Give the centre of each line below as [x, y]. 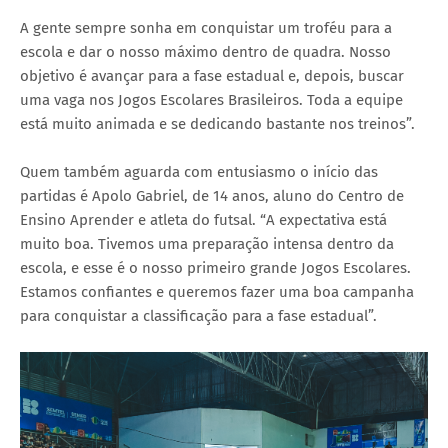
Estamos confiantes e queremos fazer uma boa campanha [217, 291]
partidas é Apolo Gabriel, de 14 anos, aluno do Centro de [212, 195]
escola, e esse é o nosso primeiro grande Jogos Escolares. [215, 267]
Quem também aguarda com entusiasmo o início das [199, 171]
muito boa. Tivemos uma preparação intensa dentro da [207, 243]
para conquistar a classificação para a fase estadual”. [198, 315]
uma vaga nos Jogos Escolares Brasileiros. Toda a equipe [211, 99]
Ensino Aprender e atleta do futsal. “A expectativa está [203, 219]
